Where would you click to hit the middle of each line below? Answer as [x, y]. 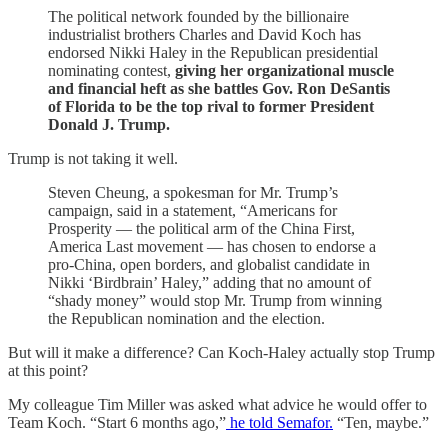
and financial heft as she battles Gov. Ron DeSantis [219, 88]
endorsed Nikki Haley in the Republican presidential [213, 52]
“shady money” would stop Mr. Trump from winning [215, 300]
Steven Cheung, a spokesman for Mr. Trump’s [193, 192]
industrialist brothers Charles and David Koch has [204, 34]
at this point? [48, 370]
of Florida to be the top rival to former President [211, 106]
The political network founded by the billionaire [198, 16]
